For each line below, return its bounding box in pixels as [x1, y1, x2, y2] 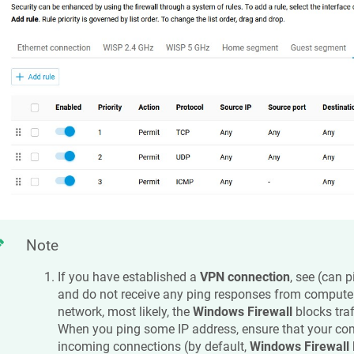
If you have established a [57, 269, 200, 284]
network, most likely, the [57, 303, 193, 319]
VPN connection [199, 269, 290, 284]
